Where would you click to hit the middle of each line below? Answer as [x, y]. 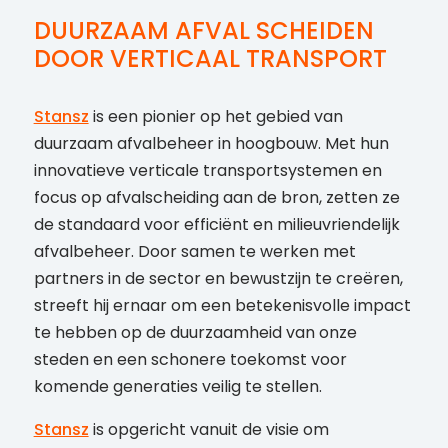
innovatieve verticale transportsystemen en [207, 171]
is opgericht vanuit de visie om [208, 430]
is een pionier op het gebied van [215, 117]
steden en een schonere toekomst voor [190, 360]
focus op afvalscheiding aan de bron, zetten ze [216, 198]
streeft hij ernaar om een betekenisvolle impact [222, 306]
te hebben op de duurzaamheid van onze [195, 333]
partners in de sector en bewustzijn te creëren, [218, 279]
